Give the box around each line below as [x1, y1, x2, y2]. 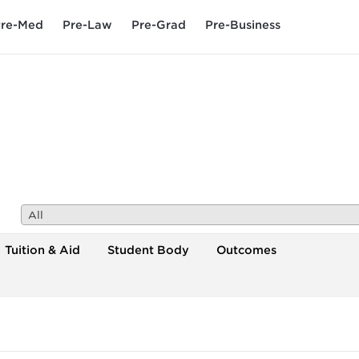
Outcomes [216, 244, 276, 256]
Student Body [107, 244, 189, 256]
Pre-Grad [131, 18, 186, 31]
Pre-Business [205, 18, 280, 31]
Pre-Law [63, 18, 112, 31]
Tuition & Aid [5, 244, 80, 256]
